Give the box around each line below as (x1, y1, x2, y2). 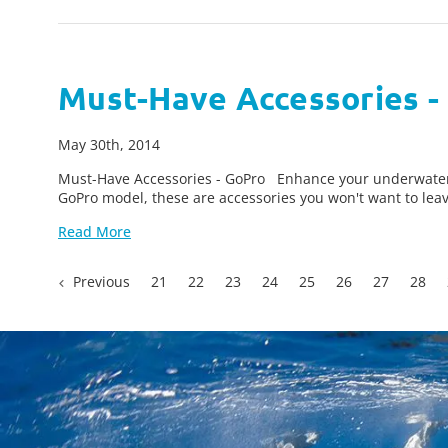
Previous (69, 272, 131, 291)
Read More (58, 222, 131, 241)
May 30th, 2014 (58, 135, 160, 154)
